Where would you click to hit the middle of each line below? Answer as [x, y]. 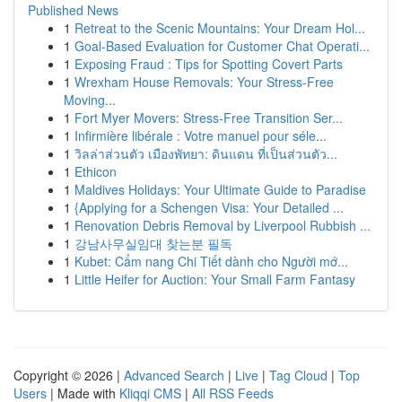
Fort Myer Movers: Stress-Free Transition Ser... [209, 118]
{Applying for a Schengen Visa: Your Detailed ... [209, 207]
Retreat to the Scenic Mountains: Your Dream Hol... [220, 28]
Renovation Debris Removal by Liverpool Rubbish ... [223, 225]
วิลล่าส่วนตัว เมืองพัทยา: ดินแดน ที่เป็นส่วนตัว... [206, 153]
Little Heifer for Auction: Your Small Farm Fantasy [215, 279]
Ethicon [96, 171]
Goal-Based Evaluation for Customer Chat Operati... [222, 46]
